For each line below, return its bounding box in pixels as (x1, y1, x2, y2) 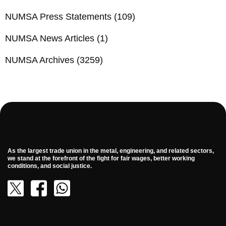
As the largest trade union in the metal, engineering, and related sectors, (8, 147, 214, 154)
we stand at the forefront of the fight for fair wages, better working (8, 154, 195, 162)
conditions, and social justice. (8, 162, 92, 169)
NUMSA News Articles (5, 33, 94, 43)
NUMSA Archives (5, 54, 74, 65)
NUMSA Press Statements (5, 11, 111, 22)
